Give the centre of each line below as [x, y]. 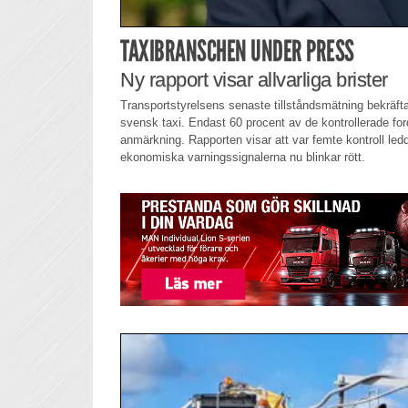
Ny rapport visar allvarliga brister [254, 80]
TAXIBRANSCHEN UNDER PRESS [237, 51]
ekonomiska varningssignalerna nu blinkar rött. [243, 157]
